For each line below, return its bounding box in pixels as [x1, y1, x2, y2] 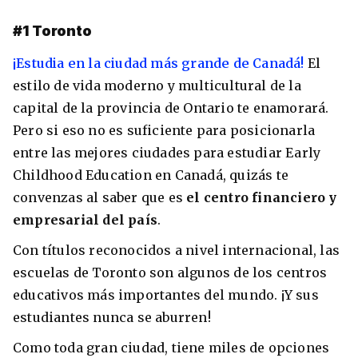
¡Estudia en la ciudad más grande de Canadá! [13, 55, 304, 72]
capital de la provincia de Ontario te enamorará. [13, 100, 329, 117]
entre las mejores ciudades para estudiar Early [13, 145, 321, 161]
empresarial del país [13, 212, 157, 229]
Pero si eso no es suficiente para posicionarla [13, 122, 316, 139]
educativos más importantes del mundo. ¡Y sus [13, 286, 319, 303]
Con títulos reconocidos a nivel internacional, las [13, 241, 340, 258]
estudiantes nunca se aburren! [13, 308, 211, 325]
